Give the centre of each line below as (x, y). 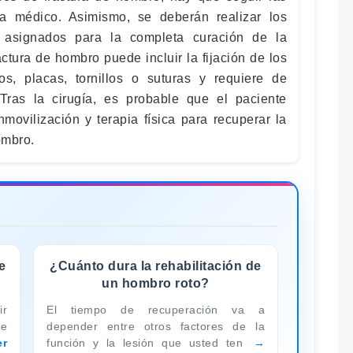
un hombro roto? (156, 283)
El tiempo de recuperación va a (156, 309)
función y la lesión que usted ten (149, 342)
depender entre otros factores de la (156, 326)
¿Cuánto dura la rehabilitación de (156, 266)
